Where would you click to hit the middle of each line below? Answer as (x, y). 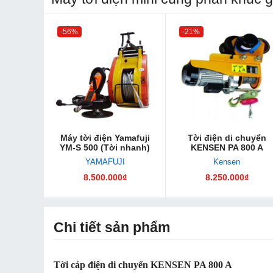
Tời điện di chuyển (227, 137)
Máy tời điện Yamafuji (105, 137)
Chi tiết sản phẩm (112, 227)
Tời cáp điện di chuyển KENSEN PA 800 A (143, 264)
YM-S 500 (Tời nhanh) (105, 147)
